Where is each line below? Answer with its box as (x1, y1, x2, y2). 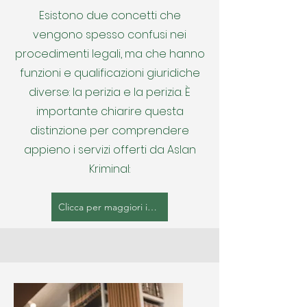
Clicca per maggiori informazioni (147, 201, 157, 213)
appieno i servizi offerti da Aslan (23, 142, 196, 158)
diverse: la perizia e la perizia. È (29, 84, 191, 100)
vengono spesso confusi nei (33, 27, 186, 42)
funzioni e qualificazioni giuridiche (19, 65, 200, 81)
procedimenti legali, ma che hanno (14, 46, 205, 62)
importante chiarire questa (36, 103, 184, 119)
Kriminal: (89, 161, 130, 177)
